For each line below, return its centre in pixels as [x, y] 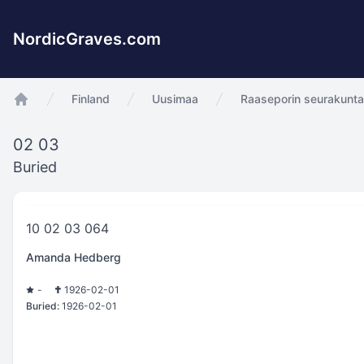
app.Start [41, 116]
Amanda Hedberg [74, 257]
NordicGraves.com [87, 39]
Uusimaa [175, 99]
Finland [91, 99]
